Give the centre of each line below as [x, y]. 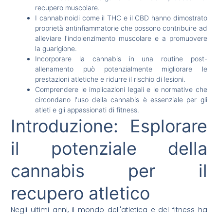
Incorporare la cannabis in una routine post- [121, 59]
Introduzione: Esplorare [109, 126]
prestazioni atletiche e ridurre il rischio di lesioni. [110, 79]
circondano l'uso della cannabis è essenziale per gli [121, 100]
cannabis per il [109, 171]
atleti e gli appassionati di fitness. [87, 110]
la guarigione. [56, 49]
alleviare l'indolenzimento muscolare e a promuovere [121, 38]
